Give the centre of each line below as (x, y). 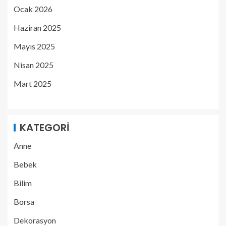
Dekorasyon (35, 220)
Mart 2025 (33, 83)
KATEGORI (45, 127)
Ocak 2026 (33, 9)
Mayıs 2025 (34, 46)
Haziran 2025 (37, 27)
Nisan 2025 (34, 65)
